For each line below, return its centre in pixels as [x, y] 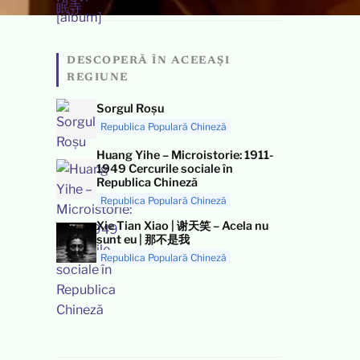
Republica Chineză [147, 182]
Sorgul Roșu [130, 108]
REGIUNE [98, 78]
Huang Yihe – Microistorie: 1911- [185, 155]
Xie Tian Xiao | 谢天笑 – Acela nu [182, 225]
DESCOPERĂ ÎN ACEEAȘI [148, 61]
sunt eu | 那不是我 [143, 239]
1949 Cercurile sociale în [165, 168]
